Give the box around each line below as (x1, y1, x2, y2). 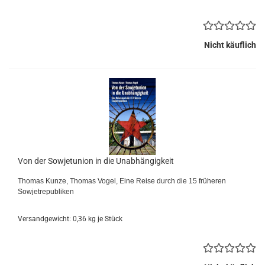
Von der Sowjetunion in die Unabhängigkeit (18, 156, 174, 166)
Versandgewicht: (18, 215, 73, 223)
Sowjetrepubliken (18, 188, 76, 196)
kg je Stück (86, 215, 122, 223)
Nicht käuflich (204, 40, 256, 50)
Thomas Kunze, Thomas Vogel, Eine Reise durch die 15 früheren (18, 177, 226, 185)
